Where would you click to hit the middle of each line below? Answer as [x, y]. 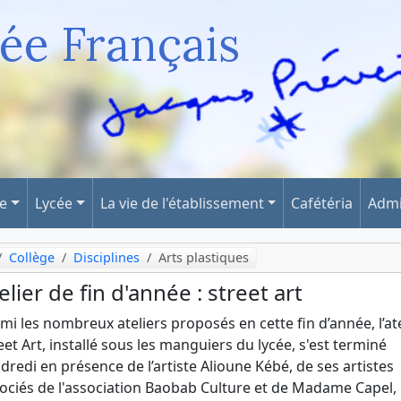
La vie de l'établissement [182, 203]
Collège [32, 257]
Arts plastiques [204, 257]
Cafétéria [322, 203]
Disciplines [107, 257]
